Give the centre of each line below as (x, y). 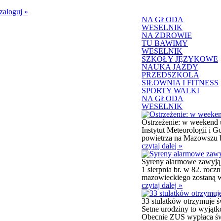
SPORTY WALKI (170, 91)
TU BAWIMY (165, 43)
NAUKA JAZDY (170, 67)
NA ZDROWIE (167, 35)
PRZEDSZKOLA (170, 75)
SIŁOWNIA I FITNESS (180, 83)
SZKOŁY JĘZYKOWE (180, 59)
